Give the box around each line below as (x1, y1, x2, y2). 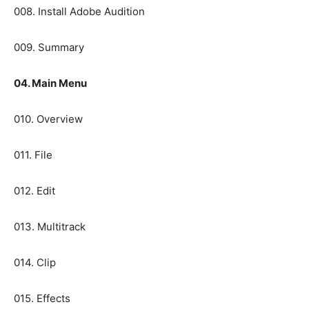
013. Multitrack (14, 220, 86, 234)
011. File (14, 148, 52, 162)
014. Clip (14, 256, 56, 270)
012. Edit (14, 184, 55, 198)
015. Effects (14, 292, 70, 306)
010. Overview (14, 112, 83, 126)
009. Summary (14, 41, 84, 54)
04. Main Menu (14, 77, 87, 90)
